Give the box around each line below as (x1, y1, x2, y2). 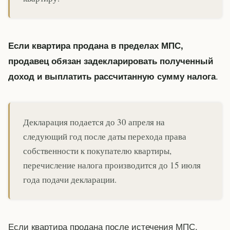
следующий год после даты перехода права (23, 130, 186, 143)
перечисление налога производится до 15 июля (23, 159, 201, 171)
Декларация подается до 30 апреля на (23, 116, 165, 128)
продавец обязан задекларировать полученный (8, 54, 213, 67)
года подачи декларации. (23, 174, 117, 186)
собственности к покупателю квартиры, (23, 145, 171, 157)
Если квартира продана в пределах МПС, (8, 39, 183, 51)
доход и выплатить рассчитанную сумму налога (8, 69, 216, 82)
